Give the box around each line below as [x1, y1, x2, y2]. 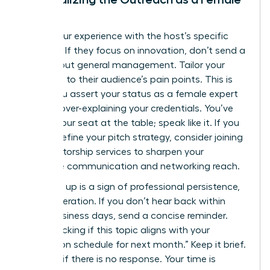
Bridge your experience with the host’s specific [22, 31, 228, 42]
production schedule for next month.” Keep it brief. [22, 240, 246, 250]
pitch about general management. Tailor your [22, 60, 225, 71]
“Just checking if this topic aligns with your [22, 225, 210, 236]
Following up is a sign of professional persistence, [22, 182, 240, 192]
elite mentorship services [22, 147, 131, 157]
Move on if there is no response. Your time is [22, 254, 216, 265]
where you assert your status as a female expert [22, 89, 238, 99]
